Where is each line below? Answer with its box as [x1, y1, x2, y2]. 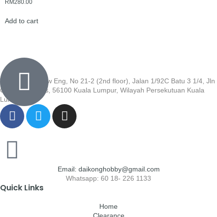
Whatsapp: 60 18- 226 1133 [66, 174, 151, 182]
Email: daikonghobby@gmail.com [57, 165, 160, 173]
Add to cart [5, 16, 38, 25]
